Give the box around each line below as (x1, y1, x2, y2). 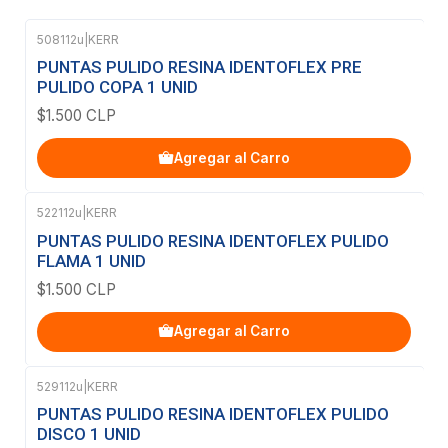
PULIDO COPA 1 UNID (37, 77, 198, 98)
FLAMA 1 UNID (37, 250, 146, 271)
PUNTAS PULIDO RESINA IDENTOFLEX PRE (37, 57, 362, 78)
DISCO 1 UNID (37, 423, 141, 444)
